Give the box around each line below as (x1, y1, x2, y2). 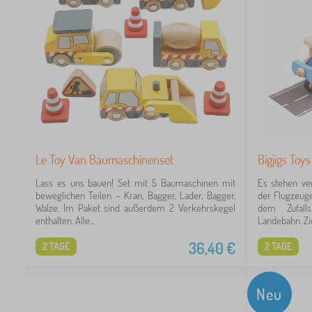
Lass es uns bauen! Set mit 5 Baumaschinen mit (36, 175, 235, 189)
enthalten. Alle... (36, 213, 94, 227)
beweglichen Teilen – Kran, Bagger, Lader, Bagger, (36, 188, 235, 202)
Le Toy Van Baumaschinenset (36, 151, 173, 167)
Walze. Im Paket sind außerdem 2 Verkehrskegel (36, 201, 235, 214)
